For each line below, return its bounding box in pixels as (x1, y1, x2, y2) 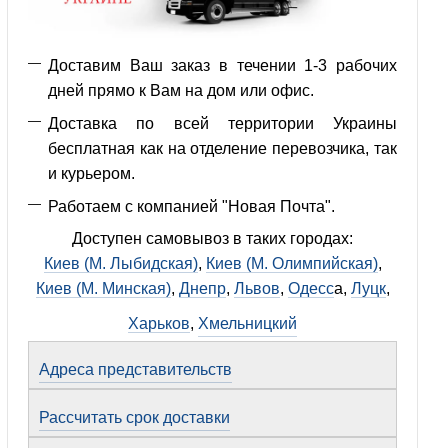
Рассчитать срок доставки (39, 409, 231, 427)
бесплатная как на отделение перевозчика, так (48, 139, 397, 157)
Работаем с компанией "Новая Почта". (48, 197, 336, 215)
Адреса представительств (39, 361, 233, 379)
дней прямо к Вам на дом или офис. (48, 82, 315, 99)
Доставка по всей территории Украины (48, 114, 397, 132)
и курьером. (48, 164, 136, 182)
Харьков (128, 315, 191, 333)
